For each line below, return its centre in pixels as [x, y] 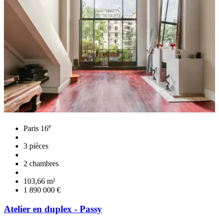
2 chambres [41, 164]
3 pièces [36, 146]
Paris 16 [36, 129]
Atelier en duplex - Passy [53, 209]
